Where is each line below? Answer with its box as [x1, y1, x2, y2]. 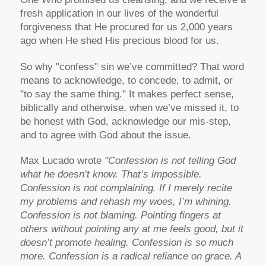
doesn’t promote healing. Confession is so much [20, 237, 233, 249]
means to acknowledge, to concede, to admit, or [20, 74, 233, 86]
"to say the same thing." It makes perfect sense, [20, 88, 234, 100]
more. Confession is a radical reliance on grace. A [20, 251, 241, 262]
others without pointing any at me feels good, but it [20, 223, 243, 235]
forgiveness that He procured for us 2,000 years [20, 21, 233, 33]
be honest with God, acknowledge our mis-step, [20, 115, 231, 127]
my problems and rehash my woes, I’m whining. [20, 196, 232, 208]
